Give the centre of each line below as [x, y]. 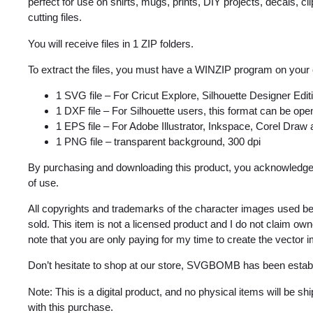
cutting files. [55, 17]
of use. [43, 183]
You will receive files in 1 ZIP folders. [111, 43]
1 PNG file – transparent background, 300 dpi [158, 141]
